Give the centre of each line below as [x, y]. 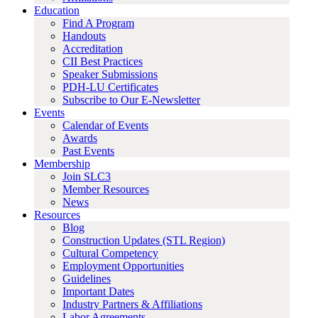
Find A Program [98, 23]
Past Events [88, 151]
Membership [62, 164]
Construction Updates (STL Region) [144, 240]
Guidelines [87, 279]
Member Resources [106, 189]
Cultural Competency [110, 253]
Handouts [84, 36]
